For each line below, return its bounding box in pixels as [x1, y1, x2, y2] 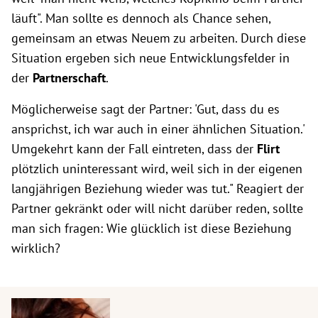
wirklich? [11, 239, 60, 256]
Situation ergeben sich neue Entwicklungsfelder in [11, 49, 290, 66]
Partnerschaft [33, 69, 106, 86]
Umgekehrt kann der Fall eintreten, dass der [11, 140, 257, 157]
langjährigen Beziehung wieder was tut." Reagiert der [11, 180, 304, 197]
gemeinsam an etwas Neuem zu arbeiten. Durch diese [11, 29, 306, 46]
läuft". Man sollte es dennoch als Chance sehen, [11, 9, 270, 26]
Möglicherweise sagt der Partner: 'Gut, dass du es [11, 100, 280, 117]
